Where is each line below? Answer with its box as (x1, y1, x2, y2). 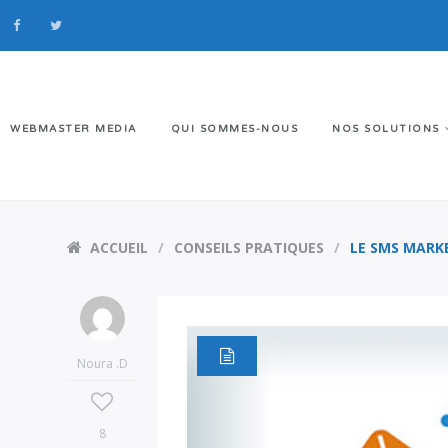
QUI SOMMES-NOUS (170, 122, 298, 135)
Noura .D (76, 355, 128, 372)
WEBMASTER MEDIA (10, 122, 137, 135)
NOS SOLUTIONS (332, 122, 440, 135)
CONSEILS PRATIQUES (174, 238, 325, 257)
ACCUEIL (90, 238, 149, 257)
